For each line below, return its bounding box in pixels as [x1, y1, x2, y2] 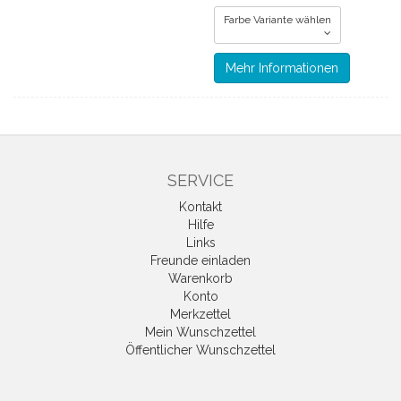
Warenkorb [168, 271, 233, 286]
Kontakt [179, 200, 222, 214]
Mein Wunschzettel [145, 325, 256, 339]
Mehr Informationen [226, 61, 338, 75]
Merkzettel [170, 307, 231, 321]
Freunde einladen [150, 253, 251, 268]
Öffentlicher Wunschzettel [125, 343, 276, 357]
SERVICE [167, 171, 234, 190]
